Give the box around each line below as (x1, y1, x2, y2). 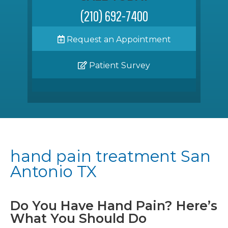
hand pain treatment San (10, 147, 211, 166)
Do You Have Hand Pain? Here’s (10, 198, 217, 214)
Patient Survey (87, 60, 150, 70)
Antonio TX (10, 162, 97, 182)
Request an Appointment (64, 34, 171, 44)
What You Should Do (10, 211, 147, 226)
